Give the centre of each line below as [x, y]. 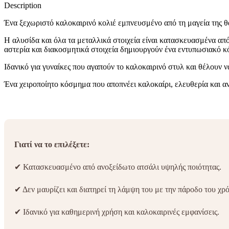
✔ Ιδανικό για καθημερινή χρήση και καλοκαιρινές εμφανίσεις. [117, 212]
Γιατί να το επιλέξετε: [52, 144]
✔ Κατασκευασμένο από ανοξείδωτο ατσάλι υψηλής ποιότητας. [118, 167]
